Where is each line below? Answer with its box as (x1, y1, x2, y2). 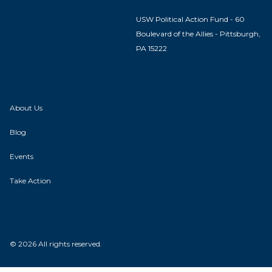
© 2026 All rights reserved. (10, 239, 102, 249)
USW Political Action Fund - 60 (136, 15, 245, 24)
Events (10, 152, 33, 161)
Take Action (10, 176, 51, 186)
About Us (10, 103, 42, 113)
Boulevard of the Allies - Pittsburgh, (136, 29, 260, 39)
